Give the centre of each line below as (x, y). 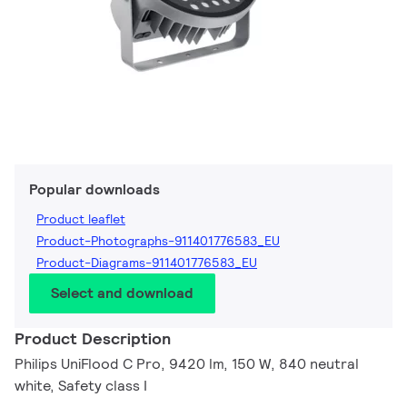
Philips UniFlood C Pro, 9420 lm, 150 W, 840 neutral (187, 364)
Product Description (93, 339)
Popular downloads (94, 190)
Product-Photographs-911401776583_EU (158, 241)
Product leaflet (81, 219)
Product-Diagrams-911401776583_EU (147, 263)
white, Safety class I (81, 386)
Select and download (122, 293)
